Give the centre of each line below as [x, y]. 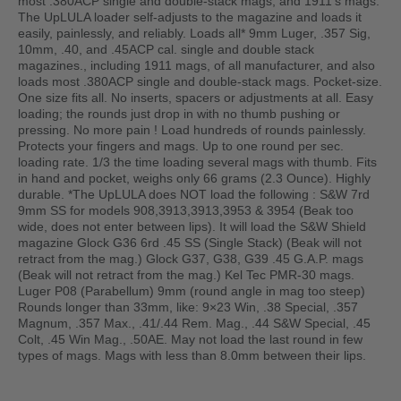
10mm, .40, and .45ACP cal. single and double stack [166, 50]
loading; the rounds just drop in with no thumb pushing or [179, 114]
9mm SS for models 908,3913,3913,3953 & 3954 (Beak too [186, 211]
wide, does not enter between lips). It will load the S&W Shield [192, 227]
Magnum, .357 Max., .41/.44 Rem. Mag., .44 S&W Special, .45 [194, 324]
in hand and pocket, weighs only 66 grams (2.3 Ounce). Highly [194, 179]
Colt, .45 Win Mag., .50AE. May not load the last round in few [190, 340]
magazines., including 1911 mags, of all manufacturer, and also [196, 66]
